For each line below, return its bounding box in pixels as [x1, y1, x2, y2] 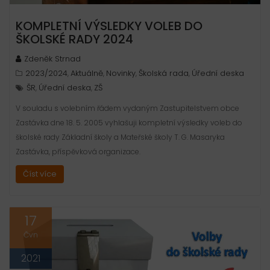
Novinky [106, 67, 136, 80]
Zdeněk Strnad [24, 53, 81, 65]
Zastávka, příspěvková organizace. [16, 146, 140, 157]
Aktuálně [71, 67, 103, 80]
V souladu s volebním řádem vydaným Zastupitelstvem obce [16, 103, 239, 114]
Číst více [23, 168, 57, 180]
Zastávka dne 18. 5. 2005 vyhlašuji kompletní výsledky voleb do [16, 118, 242, 128]
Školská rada [139, 67, 189, 80]
